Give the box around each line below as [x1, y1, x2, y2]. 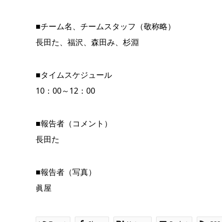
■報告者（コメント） [36, 118, 112, 129]
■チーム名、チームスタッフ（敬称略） [36, 21, 175, 32]
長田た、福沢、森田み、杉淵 [36, 37, 139, 48]
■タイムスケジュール [36, 69, 112, 80]
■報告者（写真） [36, 166, 96, 177]
